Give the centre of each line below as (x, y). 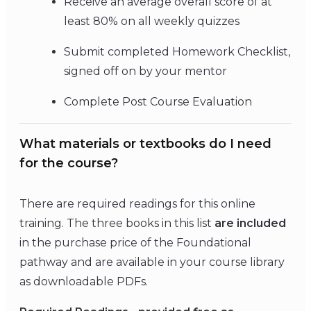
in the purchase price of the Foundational (135, 242)
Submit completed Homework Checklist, (177, 51)
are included (250, 223)
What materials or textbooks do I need (145, 143)
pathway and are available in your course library (152, 262)
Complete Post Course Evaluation (158, 101)
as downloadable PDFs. (84, 281)
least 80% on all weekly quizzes (152, 21)
